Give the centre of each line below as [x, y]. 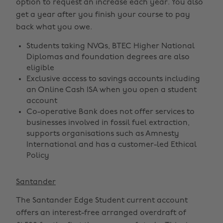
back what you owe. [54, 27]
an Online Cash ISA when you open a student [111, 90]
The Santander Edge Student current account [102, 201]
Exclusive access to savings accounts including [113, 79]
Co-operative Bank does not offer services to [111, 112]
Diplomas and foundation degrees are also [108, 57]
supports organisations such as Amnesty [103, 134]
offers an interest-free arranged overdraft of [101, 213]
